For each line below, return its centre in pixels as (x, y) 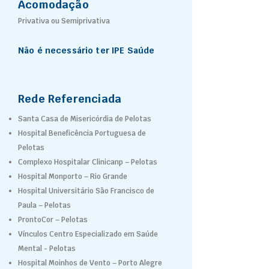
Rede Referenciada (70, 99)
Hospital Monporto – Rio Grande (73, 177)
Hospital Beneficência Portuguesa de (82, 133)
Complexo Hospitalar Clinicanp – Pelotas (88, 162)
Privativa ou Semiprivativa (64, 21)
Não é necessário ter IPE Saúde (86, 50)
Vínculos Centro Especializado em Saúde (88, 234)
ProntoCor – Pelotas (54, 220)
